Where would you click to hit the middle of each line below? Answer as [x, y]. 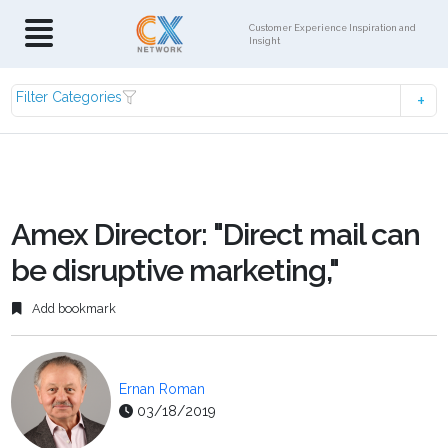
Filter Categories [69, 97]
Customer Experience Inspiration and [333, 27]
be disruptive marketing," [175, 270]
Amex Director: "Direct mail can [216, 234]
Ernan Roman [162, 389]
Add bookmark [73, 309]
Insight [265, 40]
